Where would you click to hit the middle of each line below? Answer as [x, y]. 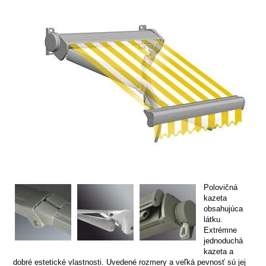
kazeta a [218, 251]
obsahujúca [223, 209]
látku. [213, 219]
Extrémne [220, 230]
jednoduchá [223, 241]
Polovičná [221, 187]
